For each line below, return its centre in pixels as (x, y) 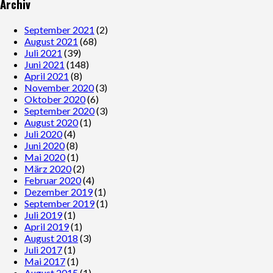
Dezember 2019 (58, 192)
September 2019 (59, 204)
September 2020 (59, 111)
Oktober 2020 (55, 99)
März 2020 (48, 169)
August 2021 (51, 41)
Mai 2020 (45, 157)
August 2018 (51, 238)
